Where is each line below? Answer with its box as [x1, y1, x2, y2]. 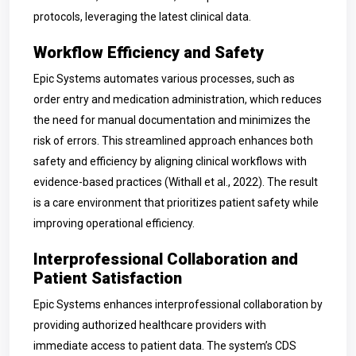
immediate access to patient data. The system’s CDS [33, 339, 296, 352]
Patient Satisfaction [33, 269, 182, 288]
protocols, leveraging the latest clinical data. [33, 10, 251, 23]
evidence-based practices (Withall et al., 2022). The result [33, 176, 318, 188]
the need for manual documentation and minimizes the [33, 114, 311, 126]
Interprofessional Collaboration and [33, 250, 298, 269]
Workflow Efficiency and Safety [33, 43, 264, 62]
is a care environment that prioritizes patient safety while [33, 196, 319, 209]
